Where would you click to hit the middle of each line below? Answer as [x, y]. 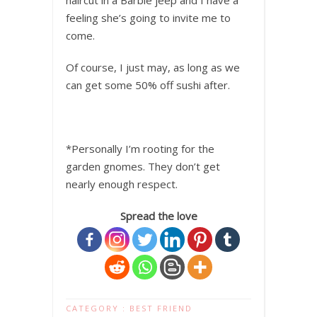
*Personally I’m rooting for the [140, 149]
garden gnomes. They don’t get [143, 167]
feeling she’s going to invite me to [148, 18]
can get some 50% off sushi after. [148, 85]
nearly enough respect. [122, 184]
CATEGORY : [98, 309]
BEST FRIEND [161, 309]
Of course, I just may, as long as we [153, 68]
